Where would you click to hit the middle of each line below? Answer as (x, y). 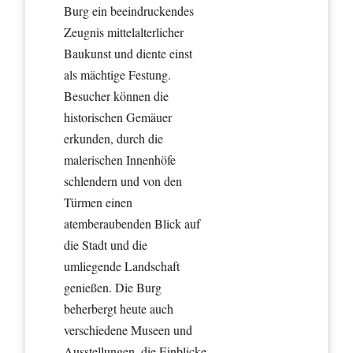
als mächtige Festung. (118, 75)
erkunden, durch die (114, 139)
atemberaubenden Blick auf (132, 224)
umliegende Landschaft (122, 266)
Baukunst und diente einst (128, 54)
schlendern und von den (123, 181)
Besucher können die (117, 96)
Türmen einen (98, 203)
